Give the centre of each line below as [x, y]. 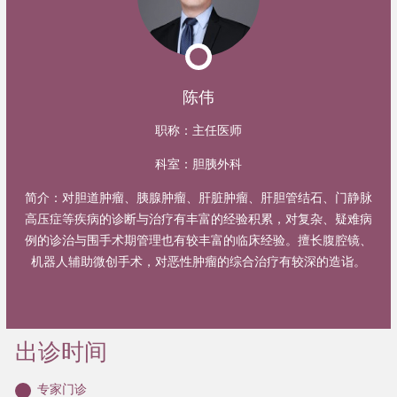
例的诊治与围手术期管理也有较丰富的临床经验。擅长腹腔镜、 [198, 240]
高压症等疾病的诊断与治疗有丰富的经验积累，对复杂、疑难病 [198, 218]
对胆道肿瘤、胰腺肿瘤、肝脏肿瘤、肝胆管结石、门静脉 [217, 197]
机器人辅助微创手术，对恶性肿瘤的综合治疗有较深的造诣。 [198, 261]
